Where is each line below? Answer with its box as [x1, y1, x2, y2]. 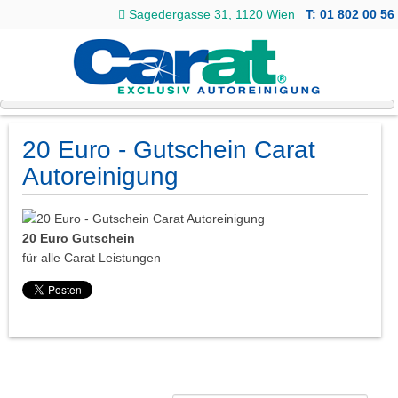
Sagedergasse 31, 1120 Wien [124, 7, 306, 21]
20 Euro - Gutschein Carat [22, 136, 315, 163]
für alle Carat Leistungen [22, 251, 161, 265]
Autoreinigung [22, 163, 179, 190]
